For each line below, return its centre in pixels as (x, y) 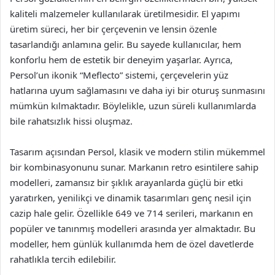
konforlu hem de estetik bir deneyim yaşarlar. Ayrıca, (121, 60)
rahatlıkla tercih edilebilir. (63, 259)
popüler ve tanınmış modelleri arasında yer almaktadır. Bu (133, 228)
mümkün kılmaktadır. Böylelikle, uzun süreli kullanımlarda (133, 106)
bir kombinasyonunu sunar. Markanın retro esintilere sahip (134, 167)
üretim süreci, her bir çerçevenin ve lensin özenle (113, 29)
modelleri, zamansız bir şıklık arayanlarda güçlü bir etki (126, 182)
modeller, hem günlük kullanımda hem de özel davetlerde (132, 244)
